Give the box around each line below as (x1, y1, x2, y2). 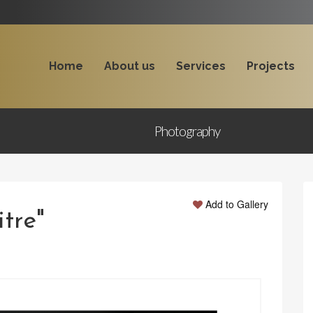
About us (103, 59, 155, 73)
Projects (246, 59, 295, 73)
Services (175, 59, 226, 73)
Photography (154, 123, 220, 139)
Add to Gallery (205, 197, 268, 211)
